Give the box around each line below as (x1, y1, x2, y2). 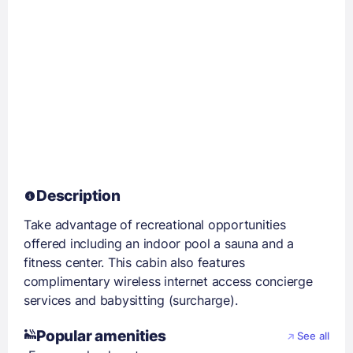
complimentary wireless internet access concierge (24, 273, 313, 289)
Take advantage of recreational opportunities (24, 217, 286, 232)
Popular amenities (36, 327, 166, 345)
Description (36, 187, 121, 205)
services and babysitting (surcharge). (24, 292, 238, 308)
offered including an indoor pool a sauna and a (24, 236, 295, 251)
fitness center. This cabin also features (24, 255, 245, 270)
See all (297, 329, 329, 342)
